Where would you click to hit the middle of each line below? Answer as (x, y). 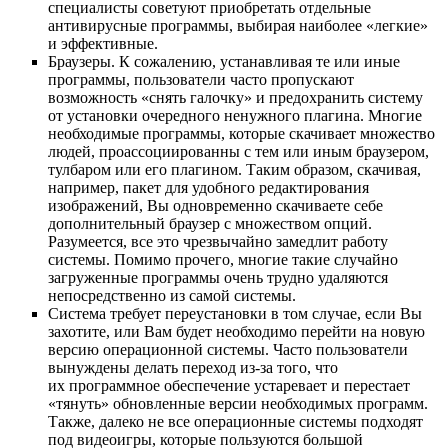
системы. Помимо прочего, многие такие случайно (223, 260)
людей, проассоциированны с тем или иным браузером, (238, 152)
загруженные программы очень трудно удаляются (218, 278)
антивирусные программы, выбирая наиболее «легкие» (238, 26)
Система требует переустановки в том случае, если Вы (235, 314)
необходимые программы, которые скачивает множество (241, 134)
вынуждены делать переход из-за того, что (193, 368)
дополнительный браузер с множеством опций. (210, 224)
